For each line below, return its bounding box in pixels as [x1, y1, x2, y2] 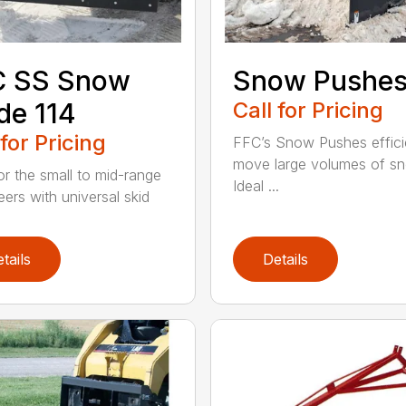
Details [262, 249, 308, 268]
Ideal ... [232, 176, 279, 195]
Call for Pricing [232, 96, 383, 123]
